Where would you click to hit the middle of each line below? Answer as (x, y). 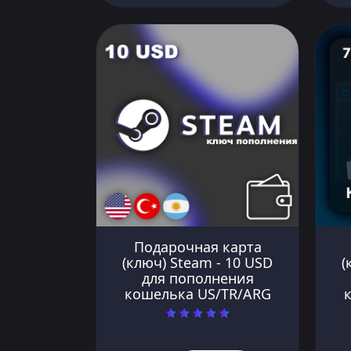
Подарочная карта (197, 246)
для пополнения (197, 278)
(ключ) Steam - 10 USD (197, 262)
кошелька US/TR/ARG (197, 293)
